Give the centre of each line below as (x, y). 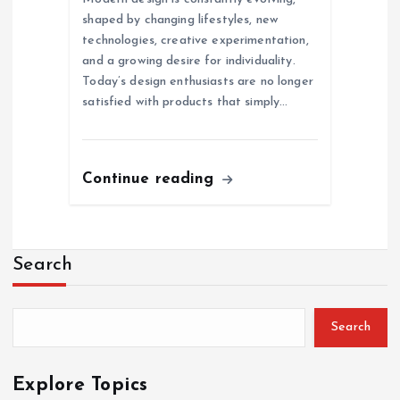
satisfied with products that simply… (185, 102)
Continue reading (151, 179)
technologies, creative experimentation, (196, 40)
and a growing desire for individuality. (189, 61)
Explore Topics (80, 385)
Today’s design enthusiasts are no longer (198, 81)
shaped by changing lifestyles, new (181, 20)
